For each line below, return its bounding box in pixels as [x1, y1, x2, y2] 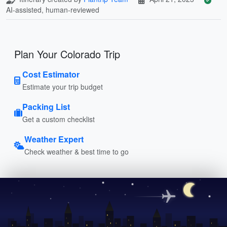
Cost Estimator [22, 68, 80, 80]
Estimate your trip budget [22, 81, 103, 92]
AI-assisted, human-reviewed [6, 4, 99, 15]
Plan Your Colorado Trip [14, 46, 120, 61]
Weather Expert [24, 133, 84, 145]
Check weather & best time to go [24, 146, 129, 157]
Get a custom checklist [22, 113, 95, 124]
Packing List [22, 100, 70, 112]
